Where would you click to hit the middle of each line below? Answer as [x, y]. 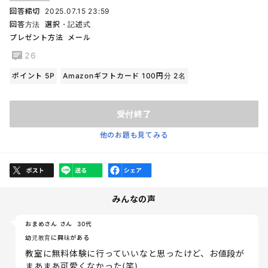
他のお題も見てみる [134, 135]
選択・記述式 [68, 24]
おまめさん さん [49, 223]
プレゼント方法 [36, 37]
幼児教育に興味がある [57, 237]
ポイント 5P [33, 75]
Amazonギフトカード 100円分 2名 [124, 75]
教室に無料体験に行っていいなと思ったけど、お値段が [135, 253]
